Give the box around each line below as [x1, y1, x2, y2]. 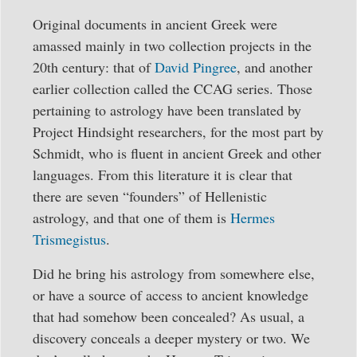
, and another [237, 57, 312, 77]
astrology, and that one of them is [33, 208, 230, 228]
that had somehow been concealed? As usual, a [33, 307, 304, 327]
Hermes [230, 208, 275, 228]
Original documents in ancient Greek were [33, 14, 277, 34]
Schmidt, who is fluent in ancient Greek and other [33, 143, 321, 163]
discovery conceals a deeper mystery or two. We [33, 328, 310, 348]
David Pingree [155, 57, 237, 77]
